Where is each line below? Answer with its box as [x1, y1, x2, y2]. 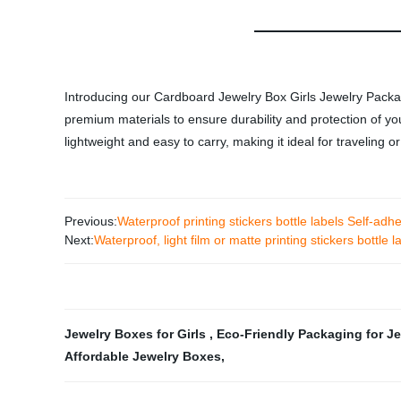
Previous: [64, 214, 117, 228]
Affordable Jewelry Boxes [64, 349, 221, 363]
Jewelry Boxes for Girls [64, 327, 209, 341]
